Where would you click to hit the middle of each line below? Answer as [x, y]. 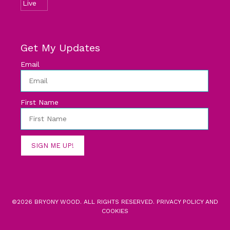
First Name [40, 102]
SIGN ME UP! [53, 146]
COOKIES [115, 211]
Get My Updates [60, 48]
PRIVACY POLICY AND [187, 202]
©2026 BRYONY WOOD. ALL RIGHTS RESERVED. [84, 202]
